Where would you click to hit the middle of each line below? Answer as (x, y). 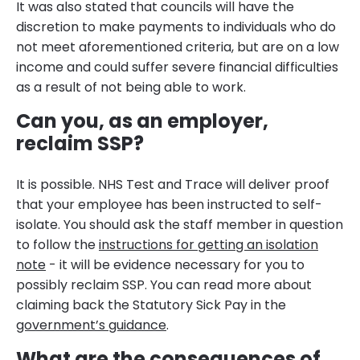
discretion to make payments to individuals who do (176, 27)
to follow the (57, 245)
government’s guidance (91, 325)
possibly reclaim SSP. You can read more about (164, 285)
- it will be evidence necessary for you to (175, 265)
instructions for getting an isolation (209, 245)
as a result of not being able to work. (131, 88)
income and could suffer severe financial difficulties (177, 67)
